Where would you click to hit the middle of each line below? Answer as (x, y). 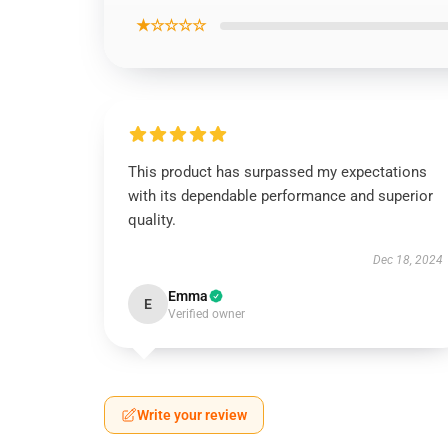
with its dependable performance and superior (280, 196)
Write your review (192, 415)
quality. (152, 220)
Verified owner (206, 314)
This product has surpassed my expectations (277, 172)
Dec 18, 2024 (407, 260)
